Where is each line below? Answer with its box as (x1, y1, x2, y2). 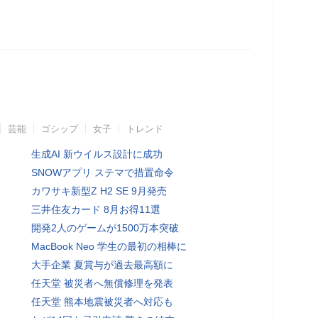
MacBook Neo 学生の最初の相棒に (31, 240, 187, 252)
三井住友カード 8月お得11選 (31, 203, 160, 215)
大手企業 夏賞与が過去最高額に (31, 258, 173, 270)
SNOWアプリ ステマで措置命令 (31, 166, 174, 178)
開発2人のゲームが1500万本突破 (31, 221, 179, 234)
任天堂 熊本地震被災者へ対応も (31, 295, 173, 307)
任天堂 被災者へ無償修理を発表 (31, 277, 173, 289)
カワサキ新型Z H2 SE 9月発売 (31, 185, 167, 197)
